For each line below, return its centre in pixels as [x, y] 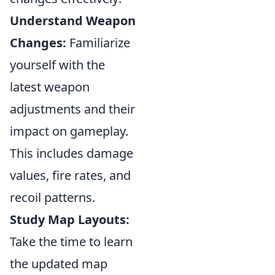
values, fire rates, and [70, 175]
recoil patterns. [52, 197]
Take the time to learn [71, 242]
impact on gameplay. [69, 131]
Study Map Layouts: [70, 219]
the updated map [59, 264]
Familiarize [98, 43]
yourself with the [57, 65]
